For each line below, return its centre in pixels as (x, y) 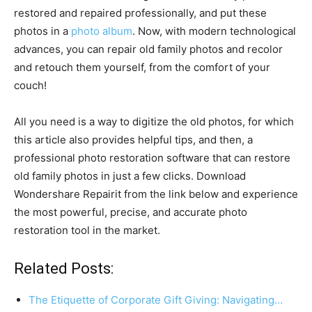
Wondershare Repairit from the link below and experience (156, 194)
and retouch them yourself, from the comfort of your (142, 68)
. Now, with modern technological (214, 31)
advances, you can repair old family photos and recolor (148, 49)
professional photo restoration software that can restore (152, 158)
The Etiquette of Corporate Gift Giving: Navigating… (156, 300)
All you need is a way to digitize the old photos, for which (154, 122)
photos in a (42, 31)
